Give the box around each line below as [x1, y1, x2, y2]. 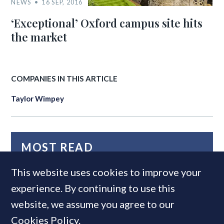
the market [11, 29, 67, 44]
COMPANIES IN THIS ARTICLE [11, 73, 118, 83]
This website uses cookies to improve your [11, 166, 202, 178]
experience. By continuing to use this [11, 182, 175, 194]
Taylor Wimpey [11, 93, 64, 103]
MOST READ [21, 140, 93, 154]
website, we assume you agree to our [11, 198, 175, 210]
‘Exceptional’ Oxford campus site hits [11, 15, 203, 30]
